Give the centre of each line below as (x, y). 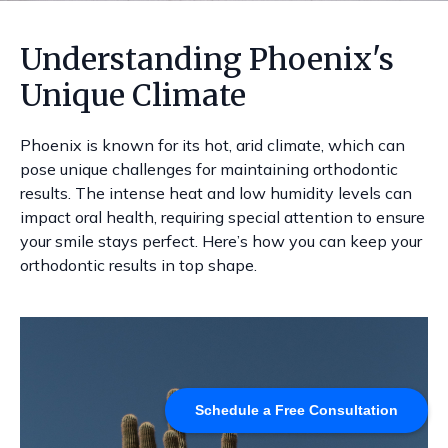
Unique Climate (133, 95)
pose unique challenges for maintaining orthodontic (209, 169)
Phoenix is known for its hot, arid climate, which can (212, 145)
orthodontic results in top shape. (138, 265)
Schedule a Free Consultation (296, 410)
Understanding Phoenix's (207, 59)
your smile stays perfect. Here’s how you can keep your (221, 241)
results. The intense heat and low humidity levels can (216, 193)
